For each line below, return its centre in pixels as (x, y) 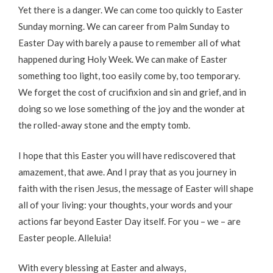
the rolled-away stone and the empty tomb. (104, 125)
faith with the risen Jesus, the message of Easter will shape (136, 188)
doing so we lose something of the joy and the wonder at (132, 109)
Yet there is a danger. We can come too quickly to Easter (131, 10)
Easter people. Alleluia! (65, 237)
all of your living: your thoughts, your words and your (126, 204)
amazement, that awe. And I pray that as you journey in (127, 172)
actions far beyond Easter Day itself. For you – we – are (129, 221)
